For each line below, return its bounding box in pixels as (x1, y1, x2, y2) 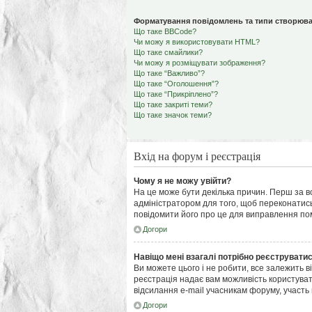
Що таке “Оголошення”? (134, 79, 219, 88)
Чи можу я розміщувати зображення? (134, 58, 265, 67)
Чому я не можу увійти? (134, 176, 231, 186)
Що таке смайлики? (134, 48, 203, 56)
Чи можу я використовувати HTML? (134, 38, 260, 46)
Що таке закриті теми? (134, 100, 212, 109)
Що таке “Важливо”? (134, 69, 205, 77)
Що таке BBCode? (134, 27, 196, 36)
